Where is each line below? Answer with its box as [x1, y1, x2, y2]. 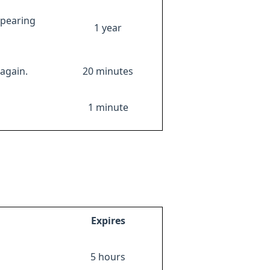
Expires [90, 216, 125, 225]
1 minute [87, 102, 128, 112]
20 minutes [83, 66, 133, 76]
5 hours [90, 252, 125, 262]
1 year [94, 23, 122, 33]
